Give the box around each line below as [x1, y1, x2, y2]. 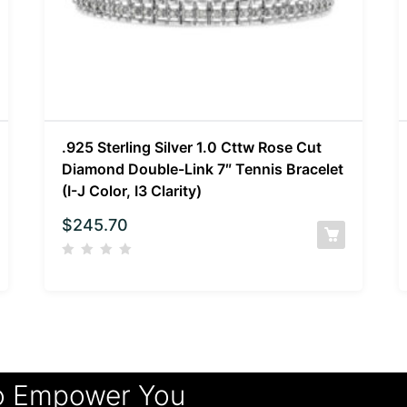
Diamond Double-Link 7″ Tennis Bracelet [61, 159, 343, 178]
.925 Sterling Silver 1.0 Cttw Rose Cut [61, 137, 322, 156]
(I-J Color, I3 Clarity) [61, 181, 202, 200]
